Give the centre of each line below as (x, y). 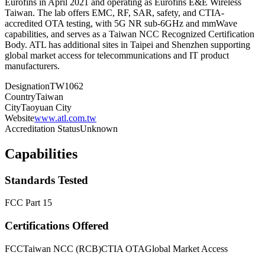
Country (20, 96)
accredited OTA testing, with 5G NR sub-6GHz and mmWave (121, 23)
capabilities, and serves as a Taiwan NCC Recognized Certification (130, 34)
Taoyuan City (46, 107)
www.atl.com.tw (65, 118)
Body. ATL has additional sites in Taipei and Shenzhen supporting (127, 44)
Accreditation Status (42, 128)
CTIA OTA (123, 248)
